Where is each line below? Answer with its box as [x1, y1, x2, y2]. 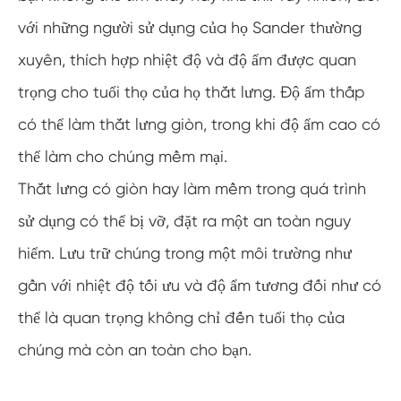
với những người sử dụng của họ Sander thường [18, 18, 362, 37]
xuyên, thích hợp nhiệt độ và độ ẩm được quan [18, 50, 356, 69]
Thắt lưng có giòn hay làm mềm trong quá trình [18, 179, 366, 198]
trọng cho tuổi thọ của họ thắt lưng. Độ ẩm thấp [18, 82, 364, 101]
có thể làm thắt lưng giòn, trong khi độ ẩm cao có [18, 115, 380, 133]
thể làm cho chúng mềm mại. [18, 147, 227, 166]
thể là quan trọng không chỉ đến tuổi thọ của [18, 308, 345, 327]
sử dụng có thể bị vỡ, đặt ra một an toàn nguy [18, 211, 351, 230]
